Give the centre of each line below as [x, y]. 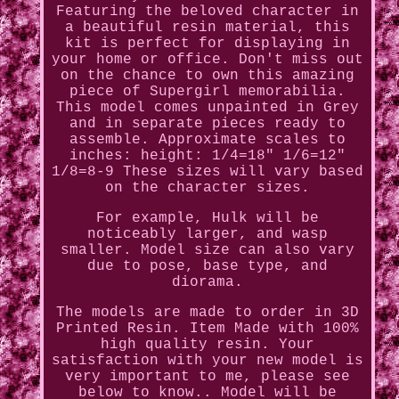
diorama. [207, 283]
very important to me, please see [207, 377]
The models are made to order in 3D [207, 313]
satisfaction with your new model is [207, 361]
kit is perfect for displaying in [207, 44]
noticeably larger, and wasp [207, 235]
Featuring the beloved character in [207, 12]
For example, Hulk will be [207, 219]
